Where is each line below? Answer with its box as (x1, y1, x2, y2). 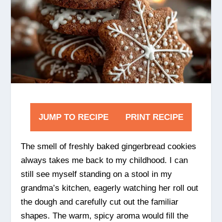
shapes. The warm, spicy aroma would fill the (21, 211, 189, 221)
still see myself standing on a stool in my (21, 169, 172, 179)
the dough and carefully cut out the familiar (21, 197, 179, 207)
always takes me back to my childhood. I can (21, 155, 188, 165)
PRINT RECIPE (125, 112, 183, 122)
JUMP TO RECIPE (39, 112, 109, 122)
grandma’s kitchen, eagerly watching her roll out (21, 183, 199, 193)
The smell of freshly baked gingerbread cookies (21, 141, 197, 151)
